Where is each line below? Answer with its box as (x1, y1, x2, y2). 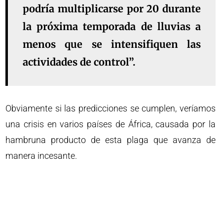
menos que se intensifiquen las (23, 37, 201, 50)
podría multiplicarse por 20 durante (23, 2, 201, 15)
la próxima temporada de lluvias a (23, 20, 201, 33)
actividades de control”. (23, 55, 136, 68)
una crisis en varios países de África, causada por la (5, 118, 216, 129)
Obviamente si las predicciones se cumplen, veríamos (5, 103, 216, 113)
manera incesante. (5, 150, 77, 161)
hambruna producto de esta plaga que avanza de (5, 134, 216, 145)
